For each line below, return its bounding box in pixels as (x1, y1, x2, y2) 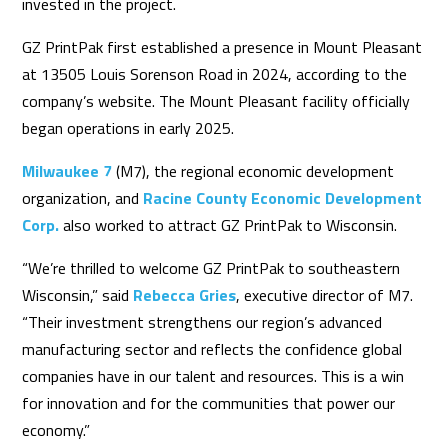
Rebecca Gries (133, 282, 237, 307)
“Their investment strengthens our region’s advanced (22, 309, 383, 334)
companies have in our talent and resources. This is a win (22, 363, 405, 388)
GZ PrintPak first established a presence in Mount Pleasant (22, 34, 423, 59)
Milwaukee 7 (22, 158, 113, 183)
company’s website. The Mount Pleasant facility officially (22, 88, 411, 113)
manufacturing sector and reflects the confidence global (22, 336, 403, 361)
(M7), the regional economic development (112, 158, 395, 183)
